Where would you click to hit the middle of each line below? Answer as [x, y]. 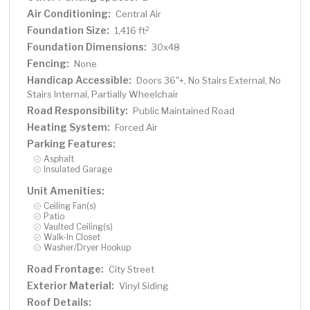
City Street [132, 270]
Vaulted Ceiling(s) [79, 227]
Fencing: [48, 64]
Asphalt [59, 159]
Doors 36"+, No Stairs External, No [209, 81]
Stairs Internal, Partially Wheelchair [103, 94]
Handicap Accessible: [80, 80]
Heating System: [69, 127]
